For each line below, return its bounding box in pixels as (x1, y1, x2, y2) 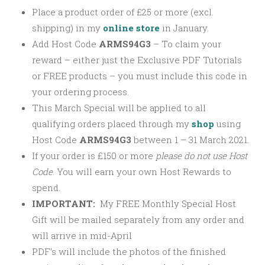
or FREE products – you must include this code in (32, 70, 247, 82)
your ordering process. (32, 86, 129, 98)
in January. (162, 22, 209, 34)
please (156, 150, 182, 162)
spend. (32, 182, 60, 194)
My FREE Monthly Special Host (95, 198, 236, 210)
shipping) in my (32, 22, 103, 34)
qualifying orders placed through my (32, 118, 192, 130)
